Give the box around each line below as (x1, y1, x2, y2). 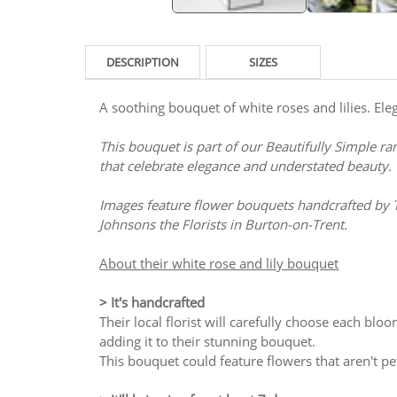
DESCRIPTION (105, 53, 179, 70)
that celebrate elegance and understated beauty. (99, 156, 393, 175)
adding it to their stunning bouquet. (99, 331, 316, 350)
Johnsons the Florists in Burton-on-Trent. (99, 214, 348, 233)
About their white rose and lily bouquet (99, 253, 339, 272)
